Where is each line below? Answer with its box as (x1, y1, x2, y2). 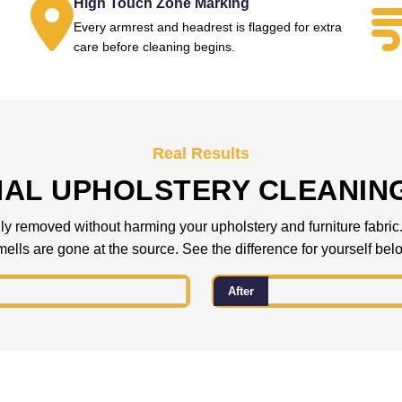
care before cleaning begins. (73, 39, 235, 54)
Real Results (153, 144, 249, 162)
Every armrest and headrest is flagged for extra (73, 20, 342, 34)
